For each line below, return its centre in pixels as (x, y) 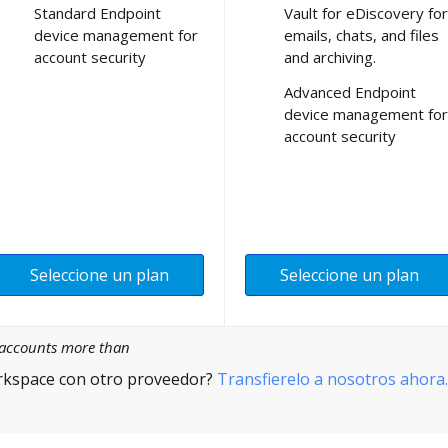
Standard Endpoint (97, 12)
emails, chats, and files (361, 34)
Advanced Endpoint (350, 91)
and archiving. (330, 56)
